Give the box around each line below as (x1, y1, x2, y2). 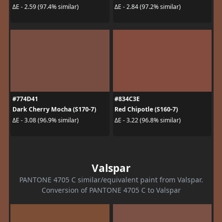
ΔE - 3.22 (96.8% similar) (114, 115, 181, 124)
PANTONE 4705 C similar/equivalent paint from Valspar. (19, 175, 203, 185)
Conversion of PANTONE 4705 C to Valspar (41, 185, 181, 195)
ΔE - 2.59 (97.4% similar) (12, 2, 79, 11)
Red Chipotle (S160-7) (114, 105, 178, 114)
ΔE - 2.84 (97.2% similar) (114, 2, 181, 11)
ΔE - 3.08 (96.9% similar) (12, 115, 79, 124)
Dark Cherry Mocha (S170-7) (12, 105, 96, 114)
